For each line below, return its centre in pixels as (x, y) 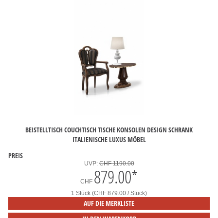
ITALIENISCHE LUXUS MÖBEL (109, 139)
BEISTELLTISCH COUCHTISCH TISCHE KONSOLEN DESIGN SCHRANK (109, 129)
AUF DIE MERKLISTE (109, 203)
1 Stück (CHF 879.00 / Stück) (109, 193)
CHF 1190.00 (117, 163)
